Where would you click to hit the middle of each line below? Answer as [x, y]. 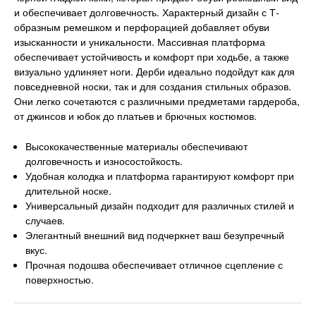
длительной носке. [69, 190]
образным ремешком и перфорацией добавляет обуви [142, 27]
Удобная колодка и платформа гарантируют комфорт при [160, 175]
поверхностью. [60, 279]
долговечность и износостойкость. [104, 160]
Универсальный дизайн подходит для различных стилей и [160, 205]
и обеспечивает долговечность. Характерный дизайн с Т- [147, 12]
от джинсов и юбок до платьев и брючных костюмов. [135, 116]
